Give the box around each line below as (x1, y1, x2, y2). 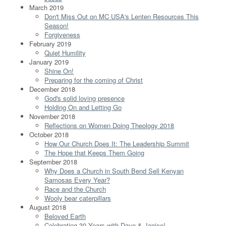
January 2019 (29, 56, 69, 67)
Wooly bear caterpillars (44, 193, 111, 203)
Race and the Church (44, 184, 106, 194)
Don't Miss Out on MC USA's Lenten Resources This (44, 11, 199, 21)
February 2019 (29, 38, 71, 48)
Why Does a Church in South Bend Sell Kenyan (44, 165, 184, 176)
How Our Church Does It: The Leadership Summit (44, 138, 189, 148)
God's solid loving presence (44, 93, 125, 103)
